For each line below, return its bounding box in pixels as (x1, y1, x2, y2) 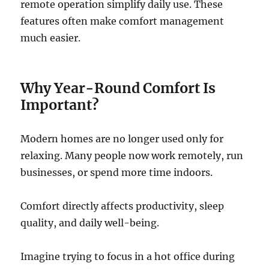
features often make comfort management (20, 15, 225, 28)
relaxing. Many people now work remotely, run (20, 150, 244, 162)
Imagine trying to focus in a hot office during (20, 250, 235, 263)
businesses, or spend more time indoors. (20, 166, 213, 179)
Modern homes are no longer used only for (20, 133, 224, 145)
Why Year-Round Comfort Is (20, 79, 216, 97)
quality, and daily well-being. (20, 217, 160, 229)
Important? (20, 96, 100, 114)
